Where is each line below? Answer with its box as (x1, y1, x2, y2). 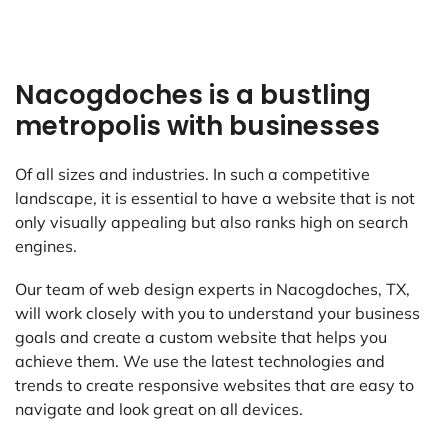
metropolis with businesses (15, 108, 380, 145)
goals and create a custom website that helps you (15, 327, 387, 348)
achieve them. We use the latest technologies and (15, 351, 385, 372)
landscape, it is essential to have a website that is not (15, 188, 415, 209)
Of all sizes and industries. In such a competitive (15, 164, 370, 185)
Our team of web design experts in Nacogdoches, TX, (15, 279, 410, 300)
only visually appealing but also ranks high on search (15, 212, 408, 233)
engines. (15, 236, 77, 257)
